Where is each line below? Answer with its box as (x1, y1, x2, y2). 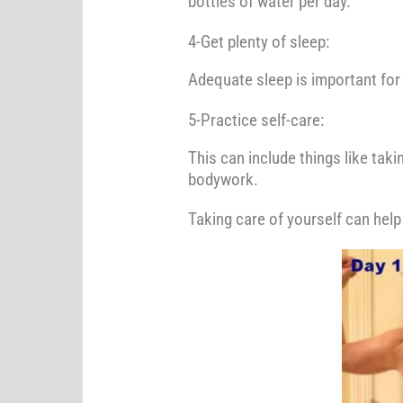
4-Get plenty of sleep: (187, 31, 329, 53)
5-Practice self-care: (187, 110, 324, 131)
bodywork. (187, 169, 258, 191)
